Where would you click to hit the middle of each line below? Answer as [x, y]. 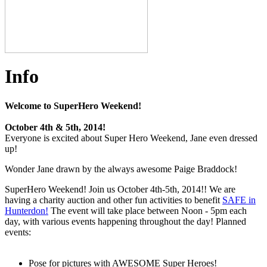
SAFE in [239, 200]
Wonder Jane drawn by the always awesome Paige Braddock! [121, 169]
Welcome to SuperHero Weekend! [73, 105]
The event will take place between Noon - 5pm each [148, 210]
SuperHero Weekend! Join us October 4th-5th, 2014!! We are [120, 189]
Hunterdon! [27, 210]
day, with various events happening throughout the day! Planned [125, 221]
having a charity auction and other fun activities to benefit [114, 200]
